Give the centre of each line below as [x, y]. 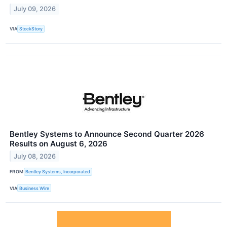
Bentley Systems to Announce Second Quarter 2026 [107, 134]
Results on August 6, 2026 [59, 143]
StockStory [31, 29]
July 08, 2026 [35, 156]
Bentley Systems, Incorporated [58, 172]
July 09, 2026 [35, 9]
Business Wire [34, 188]
